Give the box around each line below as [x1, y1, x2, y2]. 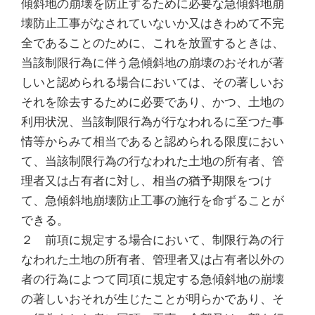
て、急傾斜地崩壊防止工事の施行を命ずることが [21, 193, 284, 207]
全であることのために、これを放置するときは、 [21, 35, 284, 50]
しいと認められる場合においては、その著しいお [21, 75, 284, 89]
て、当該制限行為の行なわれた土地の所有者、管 [21, 153, 284, 168]
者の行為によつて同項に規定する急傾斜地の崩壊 [21, 271, 284, 286]
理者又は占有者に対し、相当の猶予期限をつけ [21, 173, 272, 188]
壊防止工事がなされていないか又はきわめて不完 [21, 15, 284, 30]
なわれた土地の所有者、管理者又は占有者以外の [21, 252, 284, 266]
